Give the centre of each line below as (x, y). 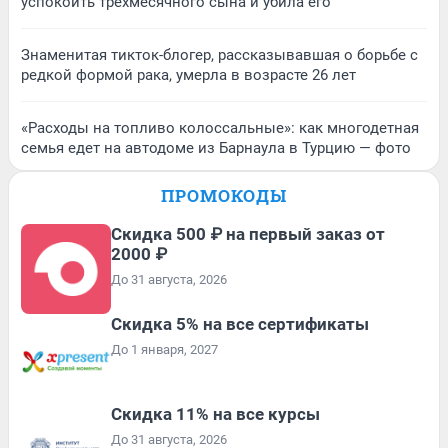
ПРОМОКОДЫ (224, 195)
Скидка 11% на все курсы (215, 413)
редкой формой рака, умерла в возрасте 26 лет (188, 74)
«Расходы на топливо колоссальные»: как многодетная (220, 127)
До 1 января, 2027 (164, 349)
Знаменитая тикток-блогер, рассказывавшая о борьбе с (219, 54)
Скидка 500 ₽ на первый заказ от (248, 233)
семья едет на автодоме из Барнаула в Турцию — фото (216, 147)
